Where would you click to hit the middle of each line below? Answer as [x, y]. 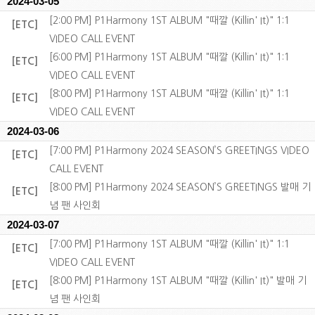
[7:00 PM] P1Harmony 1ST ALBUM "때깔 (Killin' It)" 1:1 [169, 244]
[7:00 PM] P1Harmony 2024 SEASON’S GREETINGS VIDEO [179, 150]
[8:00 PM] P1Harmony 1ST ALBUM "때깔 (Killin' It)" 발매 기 [178, 281]
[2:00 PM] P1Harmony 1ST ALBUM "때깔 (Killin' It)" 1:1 [169, 20]
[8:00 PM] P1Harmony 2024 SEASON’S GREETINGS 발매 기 [180, 187]
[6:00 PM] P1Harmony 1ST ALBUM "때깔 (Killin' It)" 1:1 [169, 57]
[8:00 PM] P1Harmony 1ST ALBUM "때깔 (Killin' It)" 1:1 [169, 94]
